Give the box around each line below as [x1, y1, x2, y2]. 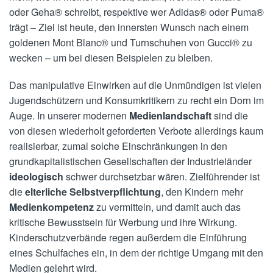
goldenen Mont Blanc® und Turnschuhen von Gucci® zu [9, 35, 252, 50]
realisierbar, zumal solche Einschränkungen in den [9, 138, 227, 153]
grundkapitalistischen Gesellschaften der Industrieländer [9, 154, 252, 168]
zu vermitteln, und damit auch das [94, 199, 241, 214]
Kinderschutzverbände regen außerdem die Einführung [9, 230, 247, 244]
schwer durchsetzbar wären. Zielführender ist [63, 169, 260, 183]
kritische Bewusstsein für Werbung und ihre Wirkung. [9, 214, 237, 229]
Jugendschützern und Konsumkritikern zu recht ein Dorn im [9, 93, 264, 107]
